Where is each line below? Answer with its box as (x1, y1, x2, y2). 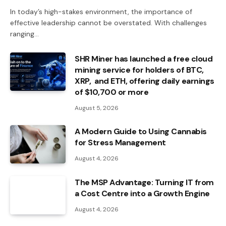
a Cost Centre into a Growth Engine (75, 188, 210, 199)
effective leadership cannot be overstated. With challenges (10, 18, 207, 28)
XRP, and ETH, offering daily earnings (75, 76, 214, 87)
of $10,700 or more (75, 87, 149, 98)
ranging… (10, 29, 39, 39)
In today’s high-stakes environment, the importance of (10, 7, 192, 17)
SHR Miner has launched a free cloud (75, 53, 213, 65)
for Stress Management (75, 137, 166, 148)
